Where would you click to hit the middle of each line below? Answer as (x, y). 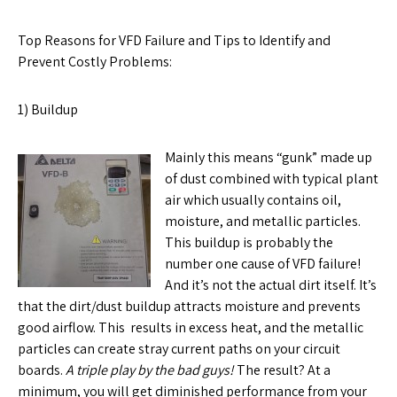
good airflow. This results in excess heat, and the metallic (191, 327)
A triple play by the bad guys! (150, 370)
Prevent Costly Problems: (95, 62)
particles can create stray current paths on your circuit (179, 349)
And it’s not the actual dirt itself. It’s (271, 285)
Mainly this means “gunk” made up (269, 157)
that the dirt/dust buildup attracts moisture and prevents (189, 306)
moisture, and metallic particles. (264, 221)
